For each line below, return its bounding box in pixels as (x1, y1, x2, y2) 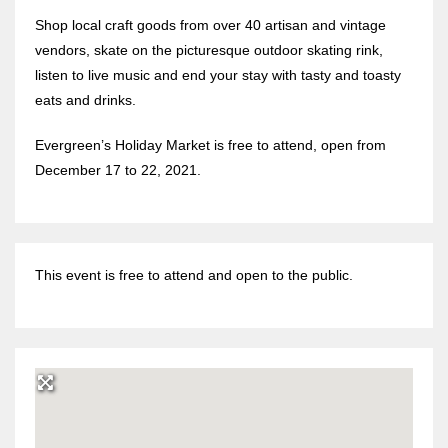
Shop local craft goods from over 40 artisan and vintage (35, 16, 387, 33)
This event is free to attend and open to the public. (35, 266, 354, 283)
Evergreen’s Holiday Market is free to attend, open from (35, 136, 387, 153)
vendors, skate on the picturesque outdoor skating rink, (35, 41, 383, 58)
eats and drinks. (35, 91, 136, 108)
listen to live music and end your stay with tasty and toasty (35, 66, 401, 83)
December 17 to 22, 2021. (35, 161, 201, 178)
